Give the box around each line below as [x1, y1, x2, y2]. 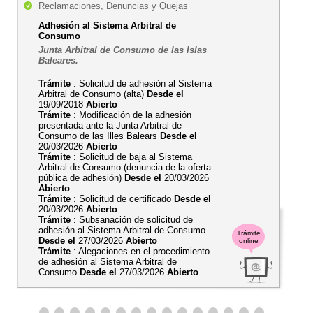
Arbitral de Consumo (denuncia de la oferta [38, 162, 211, 173]
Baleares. [38, 55, 78, 66]
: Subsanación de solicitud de [71, 214, 193, 225]
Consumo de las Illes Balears [38, 131, 160, 141]
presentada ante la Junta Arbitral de [38, 120, 182, 131]
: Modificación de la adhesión [71, 110, 191, 120]
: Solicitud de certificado [71, 194, 174, 204]
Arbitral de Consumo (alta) [38, 89, 147, 99]
